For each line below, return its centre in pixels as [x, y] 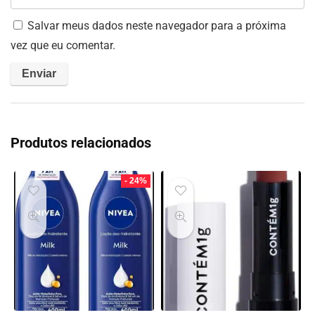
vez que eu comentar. [63, 46]
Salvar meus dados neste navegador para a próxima [157, 26]
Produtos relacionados [81, 143]
